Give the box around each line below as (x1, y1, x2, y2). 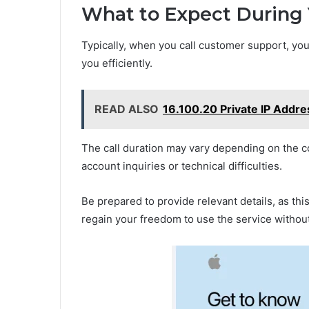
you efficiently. (81, 56, 152, 70)
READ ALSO (94, 101, 159, 116)
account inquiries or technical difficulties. (81, 159, 282, 172)
